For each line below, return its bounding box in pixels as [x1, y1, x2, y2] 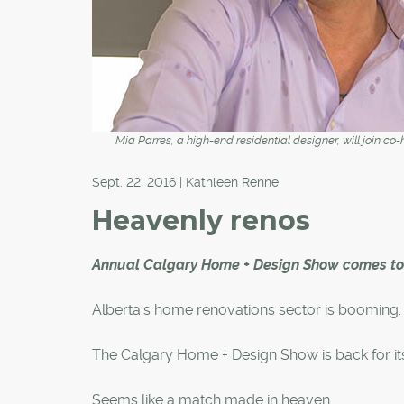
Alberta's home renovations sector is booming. [92, 301, 401, 318]
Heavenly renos [92, 204, 310, 237]
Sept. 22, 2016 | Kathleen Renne [92, 175, 279, 189]
